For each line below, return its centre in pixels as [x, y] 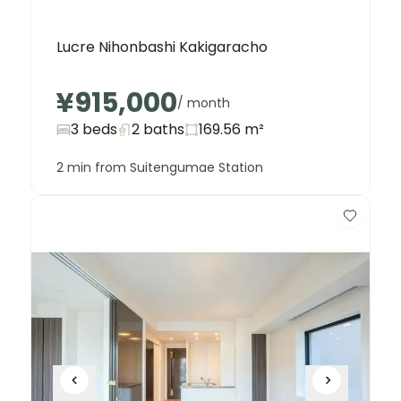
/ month [204, 102]
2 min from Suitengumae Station [160, 167]
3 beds [94, 129]
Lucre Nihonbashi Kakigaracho [162, 47]
